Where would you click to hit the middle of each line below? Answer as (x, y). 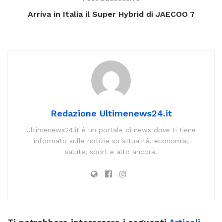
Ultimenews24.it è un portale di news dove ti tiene (111, 130)
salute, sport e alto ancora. (111, 152)
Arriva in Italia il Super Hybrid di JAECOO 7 (111, 14)
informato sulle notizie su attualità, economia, (111, 141)
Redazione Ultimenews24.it (111, 113)
